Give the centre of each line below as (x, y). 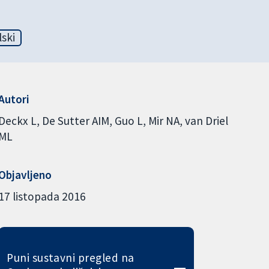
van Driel (206, 120)
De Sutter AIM (75, 120)
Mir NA (164, 120)
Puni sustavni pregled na (71, 257)
